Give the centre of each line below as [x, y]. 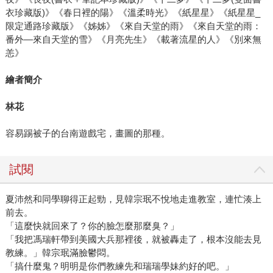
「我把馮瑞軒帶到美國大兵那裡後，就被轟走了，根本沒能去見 [133, 239]
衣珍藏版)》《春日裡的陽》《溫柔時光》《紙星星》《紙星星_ [133, 13]
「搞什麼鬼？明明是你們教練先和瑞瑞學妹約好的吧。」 [119, 266]
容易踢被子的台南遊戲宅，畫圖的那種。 [87, 133]
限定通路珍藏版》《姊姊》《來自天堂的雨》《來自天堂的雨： [133, 26]
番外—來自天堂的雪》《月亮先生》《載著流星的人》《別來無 [133, 40]
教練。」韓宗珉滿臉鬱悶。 [60, 253]
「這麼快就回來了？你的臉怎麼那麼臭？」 [92, 226]
